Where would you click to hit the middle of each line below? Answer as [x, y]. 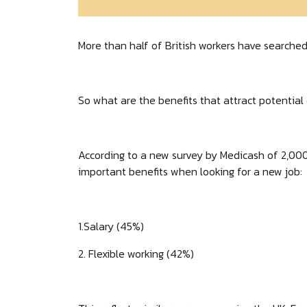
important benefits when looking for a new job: [190, 172]
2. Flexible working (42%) [136, 254]
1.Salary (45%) [111, 226]
